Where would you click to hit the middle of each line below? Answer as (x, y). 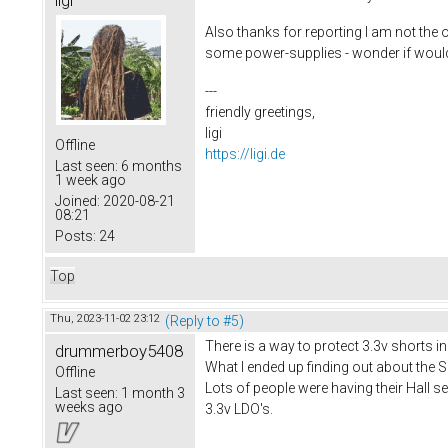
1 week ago (90, 179)
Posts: (75, 235)
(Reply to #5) (204, 320)
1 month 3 (151, 392)
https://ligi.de (245, 154)
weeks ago (89, 406)
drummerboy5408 (119, 350)
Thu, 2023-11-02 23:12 (105, 318)
